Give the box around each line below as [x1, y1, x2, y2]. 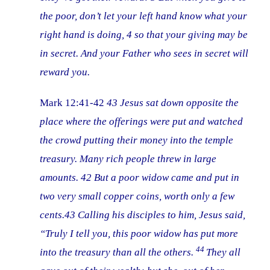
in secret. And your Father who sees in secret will [40, 48, 249, 60]
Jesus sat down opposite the [120, 97, 239, 109]
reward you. [40, 66, 90, 78]
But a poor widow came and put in [94, 172, 240, 184]
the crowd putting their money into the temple [40, 134, 234, 146]
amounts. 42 [40, 172, 95, 184]
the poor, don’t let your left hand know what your [40, 10, 248, 22]
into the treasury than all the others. [40, 246, 194, 259]
